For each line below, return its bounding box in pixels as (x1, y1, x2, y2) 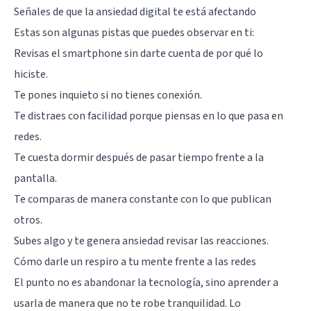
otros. (14, 212, 42, 228)
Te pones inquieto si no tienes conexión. (14, 87, 202, 103)
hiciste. (14, 66, 48, 82)
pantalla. (14, 170, 57, 186)
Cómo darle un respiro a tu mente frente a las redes (14, 253, 256, 269)
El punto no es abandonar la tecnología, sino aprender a (14, 274, 278, 290)
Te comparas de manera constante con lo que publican (14, 191, 271, 207)
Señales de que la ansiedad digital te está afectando (14, 3, 256, 19)
